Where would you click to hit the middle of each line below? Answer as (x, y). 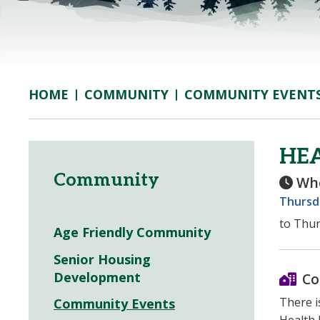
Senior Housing (102, 259)
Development (97, 277)
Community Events (114, 304)
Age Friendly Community (132, 232)
